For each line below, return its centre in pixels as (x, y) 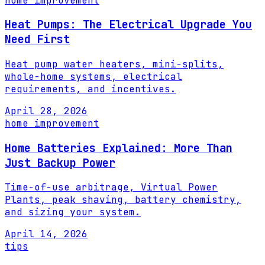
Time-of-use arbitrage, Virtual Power (111, 188)
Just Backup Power (60, 163)
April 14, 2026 (46, 234)
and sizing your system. (73, 212)
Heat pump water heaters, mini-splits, (114, 64)
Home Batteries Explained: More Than (119, 148)
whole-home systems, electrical (93, 77)
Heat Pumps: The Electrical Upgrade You (128, 25)
